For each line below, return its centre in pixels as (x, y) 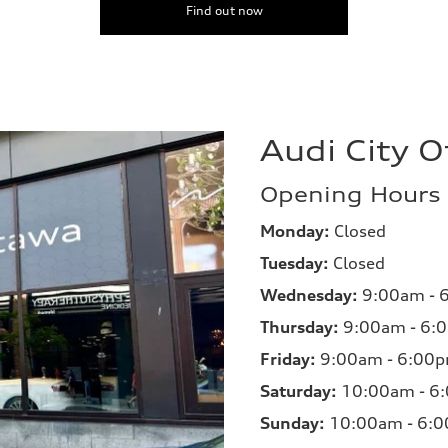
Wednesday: (309, 295)
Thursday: (299, 327)
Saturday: (298, 391)
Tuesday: (294, 263)
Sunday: (292, 423)
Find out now (224, 11)
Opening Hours (350, 195)
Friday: (288, 359)
